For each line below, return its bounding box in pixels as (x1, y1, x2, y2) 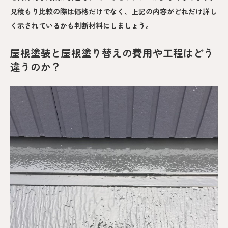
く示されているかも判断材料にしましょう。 (10, 20, 153, 31)
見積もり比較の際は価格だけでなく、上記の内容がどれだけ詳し (10, 6, 217, 17)
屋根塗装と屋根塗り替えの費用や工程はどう (10, 45, 214, 61)
